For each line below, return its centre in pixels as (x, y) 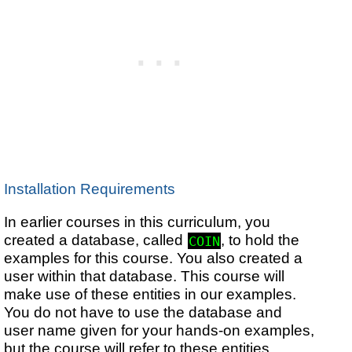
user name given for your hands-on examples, (159, 330)
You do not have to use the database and (143, 312)
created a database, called (96, 240)
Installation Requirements (90, 188)
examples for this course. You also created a (154, 258)
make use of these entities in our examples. (150, 294)
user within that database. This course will (145, 276)
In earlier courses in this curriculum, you (137, 222)
